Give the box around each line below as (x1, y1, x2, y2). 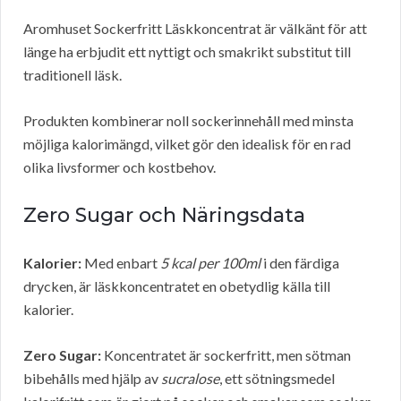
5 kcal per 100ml (160, 254, 260, 272)
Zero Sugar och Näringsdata (23, 203, 305, 228)
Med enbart (81, 254, 160, 272)
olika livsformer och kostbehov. (23, 158, 216, 176)
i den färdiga (260, 254, 339, 272)
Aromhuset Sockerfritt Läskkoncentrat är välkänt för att (23, 20, 367, 38)
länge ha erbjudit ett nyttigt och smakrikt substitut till (23, 43, 351, 61)
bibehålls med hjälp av (23, 370, 161, 388)
